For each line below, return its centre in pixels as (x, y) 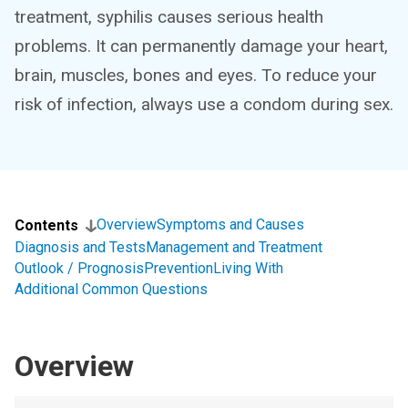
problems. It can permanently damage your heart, (201, 46)
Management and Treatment (234, 247)
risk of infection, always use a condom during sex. (204, 104)
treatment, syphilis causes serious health (169, 17)
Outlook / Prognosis (79, 268)
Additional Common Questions (111, 289)
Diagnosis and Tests (80, 247)
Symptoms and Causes (230, 224)
